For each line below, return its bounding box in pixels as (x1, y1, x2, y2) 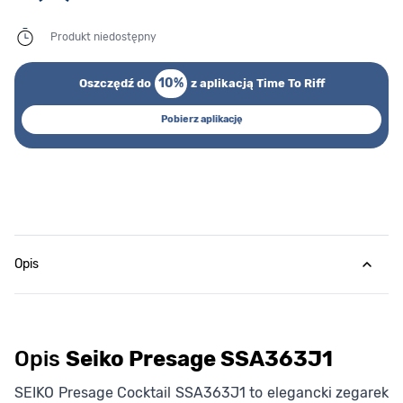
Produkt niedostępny (50, 31, 157, 44)
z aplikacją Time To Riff (190, 76, 325, 91)
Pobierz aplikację (160, 113, 243, 126)
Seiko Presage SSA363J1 (66, 346, 333, 372)
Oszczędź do (78, 76, 151, 91)
